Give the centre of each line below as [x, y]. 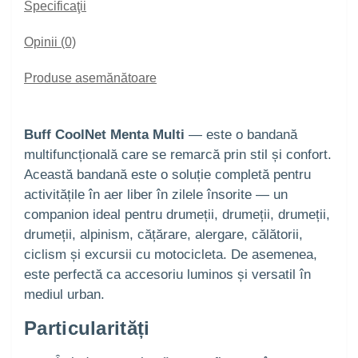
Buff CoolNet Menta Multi [104, 135]
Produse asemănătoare [90, 78]
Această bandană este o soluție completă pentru [167, 175]
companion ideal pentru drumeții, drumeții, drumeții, [177, 215]
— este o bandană [241, 135]
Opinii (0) [50, 42]
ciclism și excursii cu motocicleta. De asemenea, [171, 255]
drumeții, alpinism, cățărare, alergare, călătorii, [163, 235]
